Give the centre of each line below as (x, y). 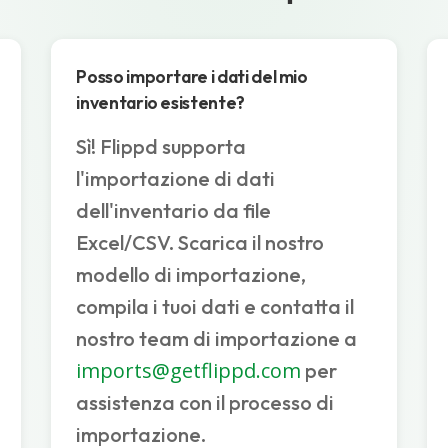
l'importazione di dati (176, 179)
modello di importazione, (191, 275)
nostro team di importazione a (217, 339)
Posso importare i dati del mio (192, 77)
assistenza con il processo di (205, 403)
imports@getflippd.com (189, 371)
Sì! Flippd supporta (161, 147)
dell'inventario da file (174, 211)
